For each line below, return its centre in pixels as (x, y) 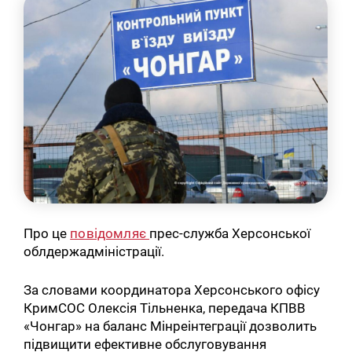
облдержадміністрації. (94, 252)
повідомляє (110, 234)
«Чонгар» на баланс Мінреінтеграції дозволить (170, 326)
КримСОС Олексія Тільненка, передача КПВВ (165, 308)
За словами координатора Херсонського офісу (172, 290)
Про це (47, 234)
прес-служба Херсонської (230, 234)
